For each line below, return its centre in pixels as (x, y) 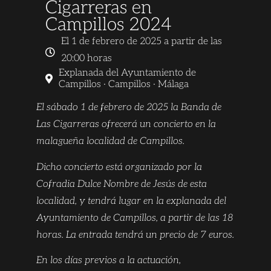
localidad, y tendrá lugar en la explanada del (131, 201)
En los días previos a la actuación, (109, 261)
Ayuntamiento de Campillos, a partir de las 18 (135, 218)
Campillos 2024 (109, 25)
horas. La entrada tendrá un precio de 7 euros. (135, 235)
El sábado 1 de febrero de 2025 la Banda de (129, 108)
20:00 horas (87, 59)
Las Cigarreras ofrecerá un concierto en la (126, 125)
